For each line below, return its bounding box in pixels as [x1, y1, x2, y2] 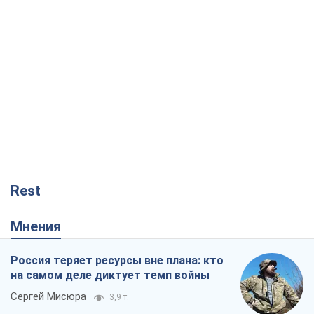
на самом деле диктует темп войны [11, 268, 210, 282]
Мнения [22, 217, 61, 235]
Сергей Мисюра [11, 289, 86, 303]
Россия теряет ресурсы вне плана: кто [11, 253, 224, 267]
